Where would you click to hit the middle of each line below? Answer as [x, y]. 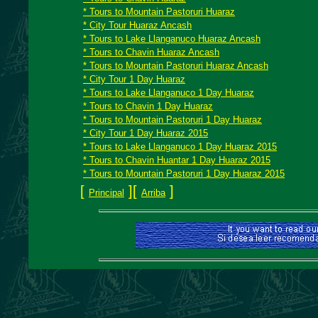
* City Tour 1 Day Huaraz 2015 [146, 133]
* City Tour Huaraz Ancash [137, 25]
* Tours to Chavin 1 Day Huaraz [148, 106]
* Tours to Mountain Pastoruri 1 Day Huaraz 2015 [184, 174]
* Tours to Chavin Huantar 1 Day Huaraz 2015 [177, 160]
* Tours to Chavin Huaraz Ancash [151, 52]
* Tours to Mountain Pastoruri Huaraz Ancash [176, 66]
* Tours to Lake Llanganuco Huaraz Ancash [172, 39]
